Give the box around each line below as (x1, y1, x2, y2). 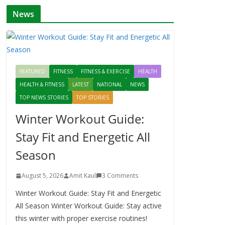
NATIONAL (97, 81, 122, 88)
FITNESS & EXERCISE (81, 68, 130, 75)
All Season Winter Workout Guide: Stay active (16, 201, 162, 210)
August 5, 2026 (22, 171, 63, 180)
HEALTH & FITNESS (20, 81, 64, 88)
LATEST (72, 81, 89, 88)
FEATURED (20, 68, 45, 75)
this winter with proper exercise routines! (16, 213, 147, 223)
